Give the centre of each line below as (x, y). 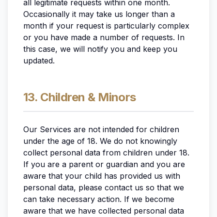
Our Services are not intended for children (101, 129)
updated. (39, 61)
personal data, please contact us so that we (104, 187)
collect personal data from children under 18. (106, 153)
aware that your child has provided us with (102, 176)
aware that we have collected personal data (104, 211)
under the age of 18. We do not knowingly (100, 141)
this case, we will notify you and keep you (100, 49)
